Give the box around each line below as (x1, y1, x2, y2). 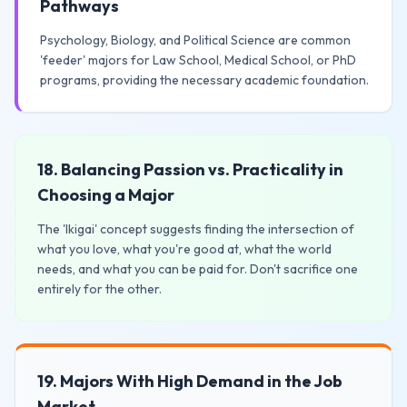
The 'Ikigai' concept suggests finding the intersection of (37, 221, 354, 237)
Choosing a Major (37, 184, 174, 205)
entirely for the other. (37, 281, 162, 297)
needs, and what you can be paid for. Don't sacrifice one (37, 261, 358, 277)
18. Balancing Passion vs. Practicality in (37, 159, 343, 180)
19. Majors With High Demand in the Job (37, 371, 342, 392)
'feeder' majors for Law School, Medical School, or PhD (40, 52, 356, 68)
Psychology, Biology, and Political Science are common (40, 32, 351, 48)
